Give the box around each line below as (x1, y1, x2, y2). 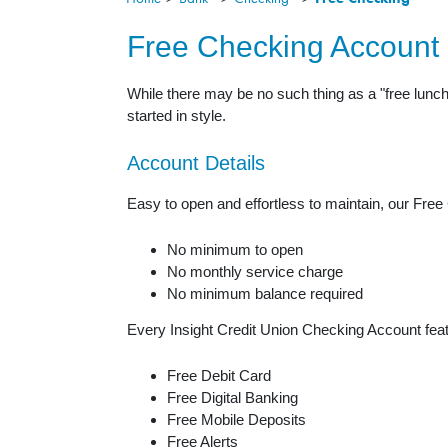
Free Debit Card (167, 367, 271, 385)
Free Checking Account (127, 30, 439, 64)
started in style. (127, 107, 226, 125)
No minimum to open (167, 241, 303, 259)
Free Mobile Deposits (167, 411, 310, 429)
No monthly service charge (167, 263, 343, 281)
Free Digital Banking (167, 389, 298, 407)
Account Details (127, 152, 265, 175)
